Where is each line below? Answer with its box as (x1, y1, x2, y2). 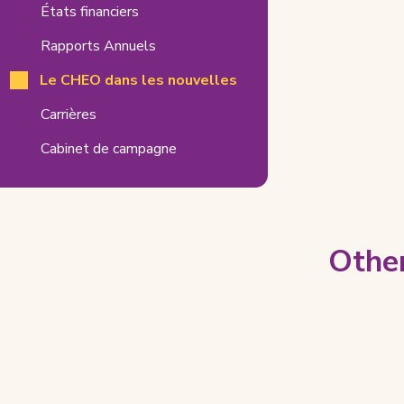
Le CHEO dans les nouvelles (39, 69, 237, 90)
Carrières (40, 104, 96, 124)
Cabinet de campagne (40, 138, 177, 159)
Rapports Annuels (40, 35, 156, 56)
